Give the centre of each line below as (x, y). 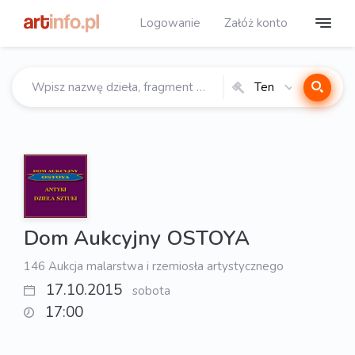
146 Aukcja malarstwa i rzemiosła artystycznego (154, 266)
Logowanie (170, 23)
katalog (264, 104)
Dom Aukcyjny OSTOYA (137, 238)
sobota (151, 291)
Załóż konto (256, 23)
